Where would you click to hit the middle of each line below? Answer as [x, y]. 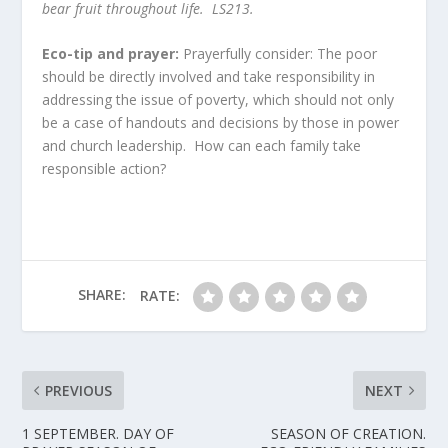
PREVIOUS [79, 391]
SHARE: [102, 294]
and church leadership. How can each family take [202, 146]
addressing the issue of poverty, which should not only [218, 100]
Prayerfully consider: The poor [280, 54]
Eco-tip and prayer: [113, 54]
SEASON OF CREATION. [348, 434]
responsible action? [108, 169]
